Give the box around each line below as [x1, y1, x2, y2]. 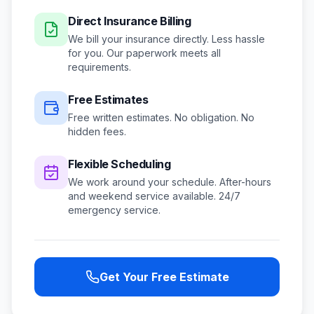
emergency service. [68, 204, 161, 216]
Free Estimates [68, 93, 149, 107]
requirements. [68, 61, 131, 73]
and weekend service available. [68, 190, 216, 202]
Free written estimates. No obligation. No [68, 111, 254, 123]
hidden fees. [68, 125, 126, 137]
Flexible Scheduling [68, 157, 171, 171]
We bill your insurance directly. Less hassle [68, 33, 265, 45]
